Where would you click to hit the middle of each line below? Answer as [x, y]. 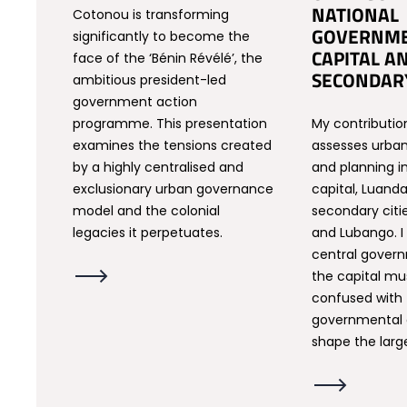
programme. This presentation [170, 124]
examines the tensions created [173, 145]
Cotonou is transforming [151, 15]
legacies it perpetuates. [148, 233]
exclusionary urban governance [174, 189]
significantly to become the [162, 36]
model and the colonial [147, 211]
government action [135, 102]
